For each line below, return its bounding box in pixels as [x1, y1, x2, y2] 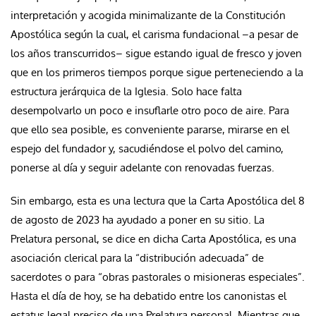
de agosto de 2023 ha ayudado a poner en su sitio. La [11, 212, 265, 226]
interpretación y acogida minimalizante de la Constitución [11, 8, 286, 22]
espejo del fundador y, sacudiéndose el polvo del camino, [11, 141, 284, 155]
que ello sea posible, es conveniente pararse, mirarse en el [11, 122, 289, 136]
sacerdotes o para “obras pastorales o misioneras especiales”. [11, 269, 305, 284]
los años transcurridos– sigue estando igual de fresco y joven [11, 46, 302, 60]
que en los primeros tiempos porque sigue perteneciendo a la [11, 65, 303, 79]
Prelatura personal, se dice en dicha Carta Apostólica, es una [11, 231, 296, 245]
